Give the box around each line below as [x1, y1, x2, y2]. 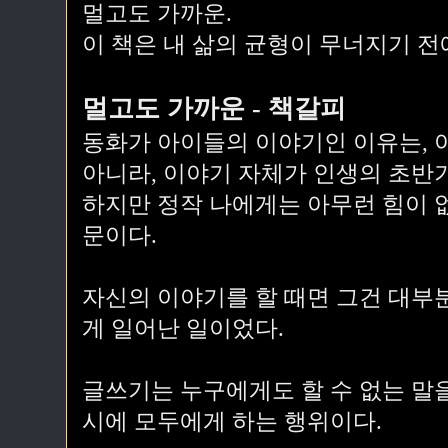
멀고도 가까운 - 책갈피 [82, 94, 346, 123]
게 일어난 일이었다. [82, 316, 284, 341]
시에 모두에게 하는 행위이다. [82, 409, 382, 434]
